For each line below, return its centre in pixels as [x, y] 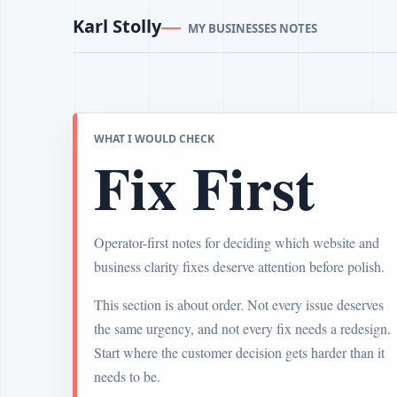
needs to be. [128, 377]
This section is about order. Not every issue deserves [239, 305]
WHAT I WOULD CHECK [155, 139]
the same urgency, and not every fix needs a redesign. [243, 329]
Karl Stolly [117, 26]
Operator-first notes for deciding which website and [237, 243]
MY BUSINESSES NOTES [253, 28]
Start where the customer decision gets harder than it [240, 353]
